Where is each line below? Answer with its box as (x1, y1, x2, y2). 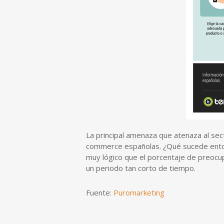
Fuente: (86, 187, 113, 197)
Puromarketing (113, 187, 164, 197)
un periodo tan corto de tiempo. (86, 163, 195, 173)
